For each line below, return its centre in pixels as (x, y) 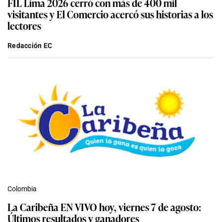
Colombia (22, 189)
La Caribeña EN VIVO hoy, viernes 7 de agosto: (104, 207)
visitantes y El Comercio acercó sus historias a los (110, 14)
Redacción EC (30, 46)
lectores (24, 26)
